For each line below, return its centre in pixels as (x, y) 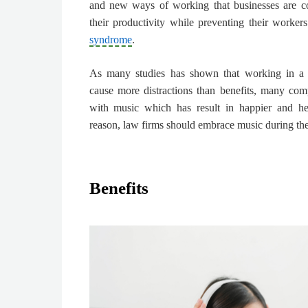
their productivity (127, 23)
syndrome (110, 40)
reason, (106, 125)
